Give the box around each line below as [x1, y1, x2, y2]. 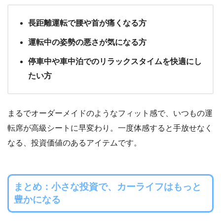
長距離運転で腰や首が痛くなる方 [28, 19, 147, 28]
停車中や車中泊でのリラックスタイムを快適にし [28, 57, 202, 66]
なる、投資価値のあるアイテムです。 [7, 139, 142, 147]
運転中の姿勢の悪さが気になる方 [28, 38, 147, 47]
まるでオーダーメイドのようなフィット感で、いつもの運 [7, 109, 213, 118]
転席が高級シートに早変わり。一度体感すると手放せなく [7, 124, 213, 133]
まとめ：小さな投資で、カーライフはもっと [13, 181, 201, 192]
